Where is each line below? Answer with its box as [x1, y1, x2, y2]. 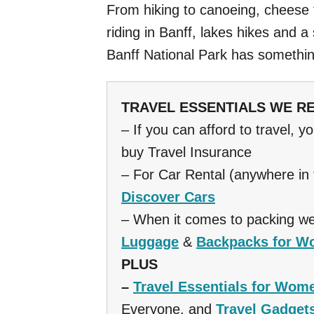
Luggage [121, 234, 179, 250]
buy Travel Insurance [121, 144, 252, 161]
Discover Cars [121, 189, 215, 205]
